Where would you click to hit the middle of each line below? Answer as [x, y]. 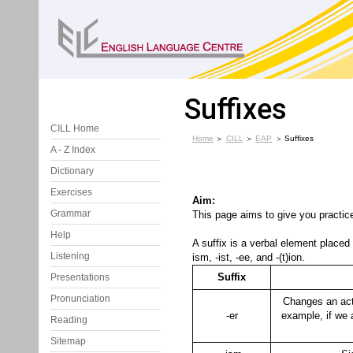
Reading [69, 320]
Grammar [71, 214]
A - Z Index [73, 150]
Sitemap [68, 341]
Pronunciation [80, 299]
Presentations [80, 277]
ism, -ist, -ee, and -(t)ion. [249, 257]
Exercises [71, 192]
